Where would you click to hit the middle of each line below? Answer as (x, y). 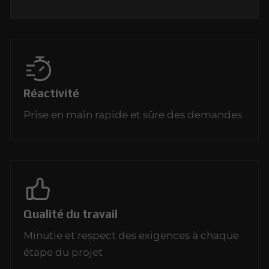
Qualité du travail (71, 213)
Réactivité (52, 93)
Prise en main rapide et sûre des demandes (133, 115)
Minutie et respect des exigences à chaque (131, 235)
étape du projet (63, 252)
